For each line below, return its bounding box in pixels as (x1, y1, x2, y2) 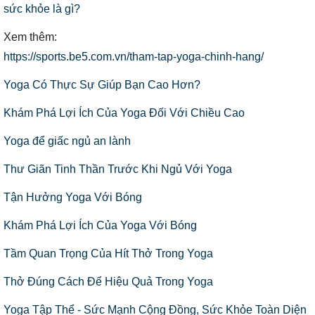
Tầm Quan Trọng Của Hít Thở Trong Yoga (4, 247, 213, 259)
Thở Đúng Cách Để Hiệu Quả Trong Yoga (4, 276, 213, 288)
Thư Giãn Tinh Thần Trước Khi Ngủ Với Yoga (4, 163, 232, 175)
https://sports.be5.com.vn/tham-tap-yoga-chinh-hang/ (4, 51, 264, 63)
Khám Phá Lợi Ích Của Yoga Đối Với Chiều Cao (4, 107, 245, 119)
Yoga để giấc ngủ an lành (4, 135, 131, 147)
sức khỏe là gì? (4, 3, 80, 15)
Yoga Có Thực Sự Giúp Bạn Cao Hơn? (4, 79, 200, 91)
